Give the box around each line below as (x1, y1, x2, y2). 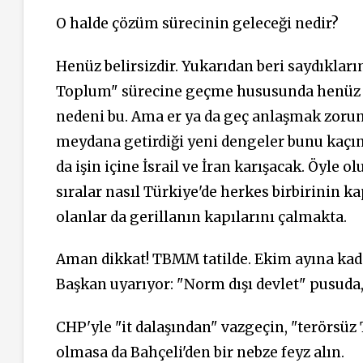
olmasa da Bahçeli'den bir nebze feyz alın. (56, 343, 344, 361)
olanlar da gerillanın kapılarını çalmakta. (56, 207, 350, 226)
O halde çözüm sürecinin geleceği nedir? (56, 15, 339, 33)
